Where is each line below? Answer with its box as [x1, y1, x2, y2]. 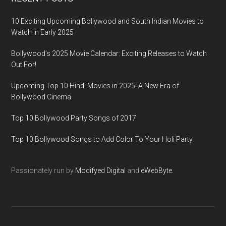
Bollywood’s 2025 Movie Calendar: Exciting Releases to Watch [11, 49, 207, 58]
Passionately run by [11, 166, 76, 175]
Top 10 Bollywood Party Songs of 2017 [11, 114, 137, 122]
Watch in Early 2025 [11, 28, 74, 36]
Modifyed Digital [75, 166, 126, 175]
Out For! [11, 61, 37, 69]
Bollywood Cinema [11, 93, 72, 101]
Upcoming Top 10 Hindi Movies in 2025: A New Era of [11, 82, 180, 90]
